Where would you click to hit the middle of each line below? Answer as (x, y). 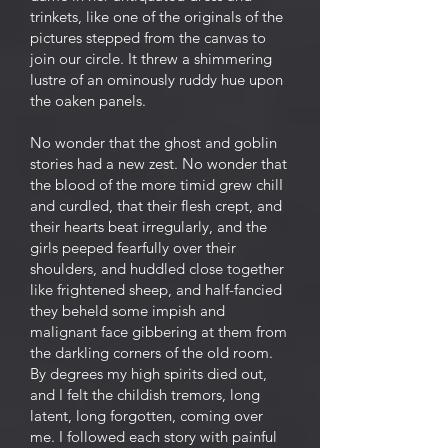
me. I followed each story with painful (153, 436)
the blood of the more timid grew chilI (156, 184)
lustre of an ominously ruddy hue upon (156, 79)
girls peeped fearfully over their (133, 247)
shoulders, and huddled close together (157, 268)
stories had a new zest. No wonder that (158, 163)
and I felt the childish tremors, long (145, 394)
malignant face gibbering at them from (158, 331)
